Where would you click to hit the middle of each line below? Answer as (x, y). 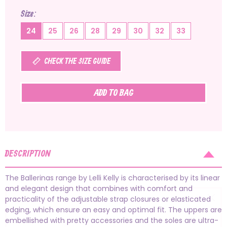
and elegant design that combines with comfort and (99, 189)
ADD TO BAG (113, 93)
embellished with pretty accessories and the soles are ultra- (112, 221)
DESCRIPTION (28, 154)
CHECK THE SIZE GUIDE (77, 62)
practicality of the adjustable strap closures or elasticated (108, 199)
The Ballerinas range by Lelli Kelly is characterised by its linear (112, 178)
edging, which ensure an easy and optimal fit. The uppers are (113, 210)
